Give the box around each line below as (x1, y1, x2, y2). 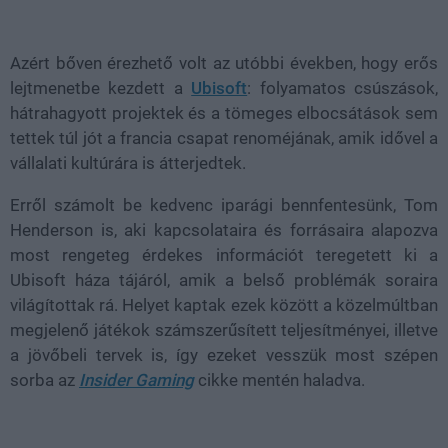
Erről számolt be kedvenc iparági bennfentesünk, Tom (10, 195, 438, 215)
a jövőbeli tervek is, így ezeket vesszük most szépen (10, 345, 438, 365)
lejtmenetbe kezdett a (10, 78, 192, 98)
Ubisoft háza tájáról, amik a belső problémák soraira (10, 270, 438, 290)
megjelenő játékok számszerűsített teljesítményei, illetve (10, 320, 438, 340)
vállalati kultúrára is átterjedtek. (10, 153, 246, 173)
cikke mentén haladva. (194, 370, 365, 390)
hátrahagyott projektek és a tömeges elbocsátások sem (10, 103, 438, 123)
